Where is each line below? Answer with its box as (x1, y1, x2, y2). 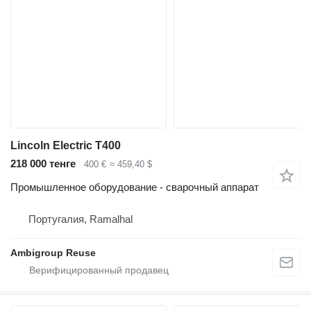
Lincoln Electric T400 (10, 139, 121, 151)
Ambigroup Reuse (10, 247, 96, 259)
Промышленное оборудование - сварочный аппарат (10, 181, 259, 194)
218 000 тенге (10, 157, 76, 169)
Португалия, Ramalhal (28, 213, 133, 226)
